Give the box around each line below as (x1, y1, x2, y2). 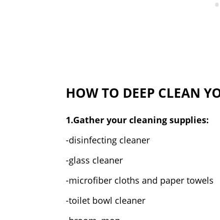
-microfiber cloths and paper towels (66, 174, 214, 186)
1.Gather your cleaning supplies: (66, 113, 209, 126)
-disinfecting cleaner (66, 134, 150, 146)
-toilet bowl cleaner (66, 194, 146, 206)
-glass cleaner (66, 154, 123, 166)
